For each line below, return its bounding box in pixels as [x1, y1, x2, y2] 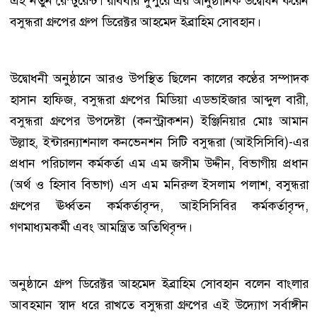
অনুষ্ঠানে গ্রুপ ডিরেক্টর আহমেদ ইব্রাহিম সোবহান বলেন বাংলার [10, 275, 309, 292]
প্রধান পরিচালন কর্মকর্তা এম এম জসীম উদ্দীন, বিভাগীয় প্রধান [10, 154, 309, 172]
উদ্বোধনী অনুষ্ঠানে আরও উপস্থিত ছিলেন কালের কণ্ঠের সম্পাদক [10, 69, 309, 87]
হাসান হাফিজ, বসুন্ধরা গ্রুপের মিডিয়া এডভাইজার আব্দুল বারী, [10, 91, 309, 108]
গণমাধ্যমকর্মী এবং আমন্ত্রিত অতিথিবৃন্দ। [10, 218, 192, 236]
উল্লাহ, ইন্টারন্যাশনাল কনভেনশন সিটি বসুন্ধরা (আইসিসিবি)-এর [10, 133, 309, 151]
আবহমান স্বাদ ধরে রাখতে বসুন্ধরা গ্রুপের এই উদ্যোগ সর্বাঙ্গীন [10, 296, 309, 313]
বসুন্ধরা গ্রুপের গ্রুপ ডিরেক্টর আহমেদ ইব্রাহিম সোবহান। [10, 13, 261, 30]
